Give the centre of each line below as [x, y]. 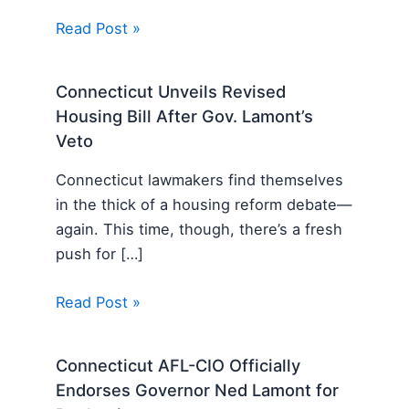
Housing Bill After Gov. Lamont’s [185, 115]
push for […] [100, 254]
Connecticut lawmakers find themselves [200, 180]
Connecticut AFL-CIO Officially [178, 365]
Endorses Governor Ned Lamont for [198, 389]
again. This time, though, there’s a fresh [199, 230]
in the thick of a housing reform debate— [204, 205]
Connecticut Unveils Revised [171, 91]
